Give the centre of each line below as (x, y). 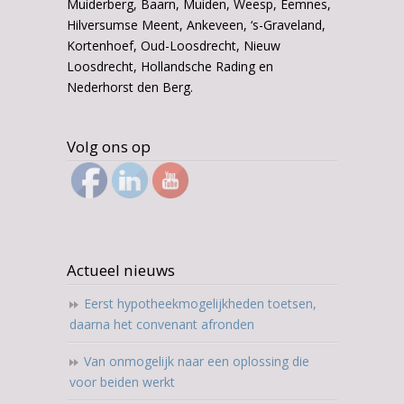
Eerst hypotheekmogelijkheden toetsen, (200, 304)
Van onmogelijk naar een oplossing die (197, 362)
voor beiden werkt (122, 382)
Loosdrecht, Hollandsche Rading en (170, 67)
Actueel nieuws (121, 271)
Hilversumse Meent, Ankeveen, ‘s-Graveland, (196, 25)
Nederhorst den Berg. (130, 87)
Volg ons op (109, 147)
